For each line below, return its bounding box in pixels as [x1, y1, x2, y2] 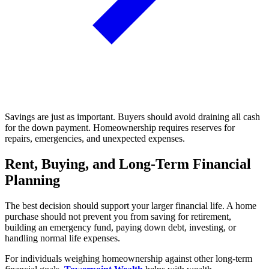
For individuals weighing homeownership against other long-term [5, 253, 252, 264]
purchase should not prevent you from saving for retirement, [5, 211, 231, 222]
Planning [5, 172, 60, 188]
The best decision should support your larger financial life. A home [5, 200, 256, 211]
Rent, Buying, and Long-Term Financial [5, 156, 251, 172]
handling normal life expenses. [5, 232, 120, 243]
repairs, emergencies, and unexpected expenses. [5, 133, 185, 144]
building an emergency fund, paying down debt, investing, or [5, 222, 236, 232]
